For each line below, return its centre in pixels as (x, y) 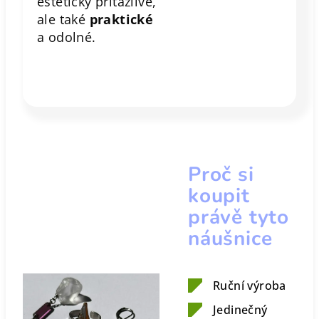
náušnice (230, 239)
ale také (63, 19)
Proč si (221, 174)
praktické (121, 19)
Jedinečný (240, 310)
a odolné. (67, 37)
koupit (219, 196)
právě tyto (239, 217)
